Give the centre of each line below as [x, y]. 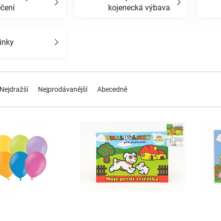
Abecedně [112, 89]
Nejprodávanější [63, 89]
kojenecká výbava [139, 7]
